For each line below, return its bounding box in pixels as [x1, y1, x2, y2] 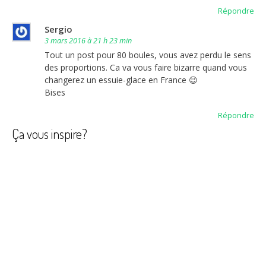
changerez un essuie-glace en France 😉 [45, 74, 198, 85]
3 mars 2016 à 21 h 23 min [45, 35, 132, 46]
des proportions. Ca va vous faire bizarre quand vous [45, 61, 247, 73]
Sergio [45, 23, 72, 35]
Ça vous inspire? [12, 125, 87, 142]
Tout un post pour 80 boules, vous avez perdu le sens [45, 49, 251, 61]
